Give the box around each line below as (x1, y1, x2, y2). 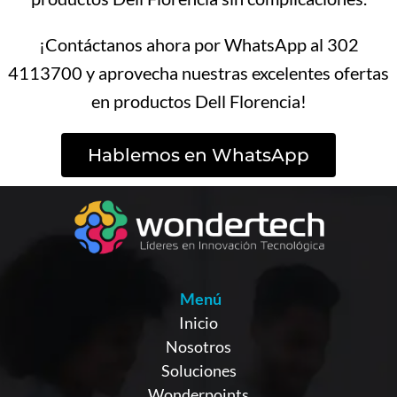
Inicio (179, 312, 218, 332)
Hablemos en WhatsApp (88, 144, 309, 166)
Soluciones (160, 360, 237, 380)
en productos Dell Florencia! (90, 90, 307, 112)
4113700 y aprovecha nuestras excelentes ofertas (8, 62, 389, 83)
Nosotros (166, 336, 231, 356)
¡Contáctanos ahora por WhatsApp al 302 (38, 34, 359, 55)
